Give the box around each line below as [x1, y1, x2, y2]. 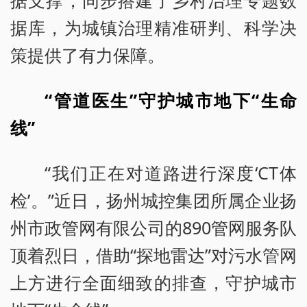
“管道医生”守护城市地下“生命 [45, 88, 297, 112]
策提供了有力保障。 [10, 42, 164, 66]
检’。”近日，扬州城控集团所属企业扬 [10, 188, 297, 212]
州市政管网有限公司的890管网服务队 [10, 215, 297, 239]
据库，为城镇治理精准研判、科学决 [10, 15, 297, 39]
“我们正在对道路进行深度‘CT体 [45, 160, 297, 184]
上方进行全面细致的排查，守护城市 [10, 270, 297, 294]
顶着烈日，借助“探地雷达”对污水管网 [10, 243, 297, 267]
